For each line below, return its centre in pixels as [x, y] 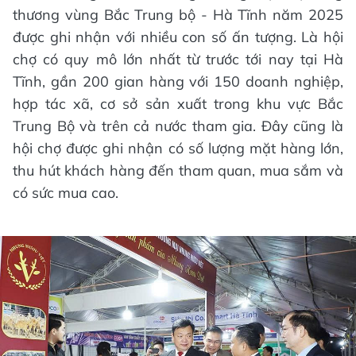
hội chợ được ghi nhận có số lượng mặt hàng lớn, [178, 149]
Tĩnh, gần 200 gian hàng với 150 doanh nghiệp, [178, 82]
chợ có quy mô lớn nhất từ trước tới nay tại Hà [178, 60]
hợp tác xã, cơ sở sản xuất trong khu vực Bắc [178, 104]
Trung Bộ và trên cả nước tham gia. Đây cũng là [178, 126]
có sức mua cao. [66, 193]
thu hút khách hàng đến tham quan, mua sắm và [178, 171]
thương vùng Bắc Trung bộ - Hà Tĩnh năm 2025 [178, 15]
